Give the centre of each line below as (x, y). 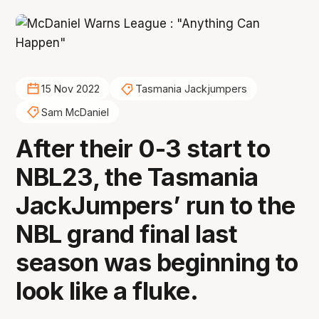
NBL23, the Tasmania (137, 177)
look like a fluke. (107, 291)
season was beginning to (157, 263)
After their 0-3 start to (143, 149)
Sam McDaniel (75, 112)
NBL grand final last (127, 234)
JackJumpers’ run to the (156, 206)
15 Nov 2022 (70, 89)
